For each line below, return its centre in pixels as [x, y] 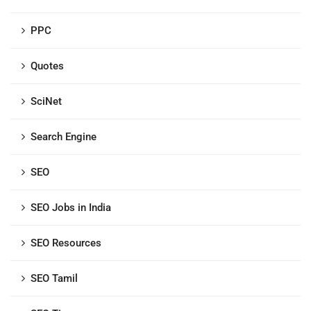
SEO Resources [66, 243]
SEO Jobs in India [71, 208]
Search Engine [64, 137]
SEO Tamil [54, 278]
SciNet [46, 101]
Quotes [47, 66]
